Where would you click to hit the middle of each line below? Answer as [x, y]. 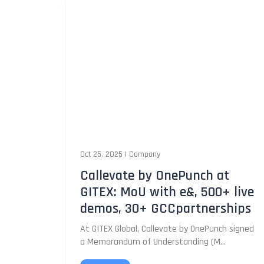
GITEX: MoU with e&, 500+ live [167, 192]
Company [145, 154]
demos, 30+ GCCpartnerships [166, 208]
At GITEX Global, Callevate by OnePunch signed [167, 229]
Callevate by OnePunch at [155, 175]
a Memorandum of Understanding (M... [153, 242]
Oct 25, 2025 [101, 154]
